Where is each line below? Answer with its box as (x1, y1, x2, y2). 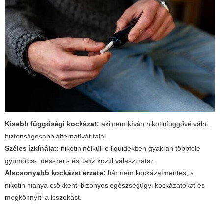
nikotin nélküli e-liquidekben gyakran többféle (59, 144, 200, 152)
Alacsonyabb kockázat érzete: (5, 168, 106, 177)
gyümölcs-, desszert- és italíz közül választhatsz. (5, 156, 156, 165)
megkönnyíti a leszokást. (5, 193, 82, 201)
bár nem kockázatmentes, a (106, 168, 194, 177)
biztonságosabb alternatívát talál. (5, 132, 108, 140)
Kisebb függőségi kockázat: (5, 119, 99, 128)
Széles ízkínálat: (5, 144, 59, 152)
